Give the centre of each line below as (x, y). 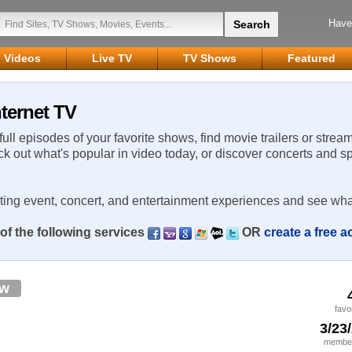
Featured (312, 58)
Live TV (112, 58)
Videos (22, 58)
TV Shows (210, 58)
